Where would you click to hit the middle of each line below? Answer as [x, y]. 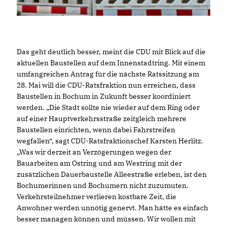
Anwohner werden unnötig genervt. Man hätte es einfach [112, 207]
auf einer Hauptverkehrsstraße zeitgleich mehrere [102, 118]
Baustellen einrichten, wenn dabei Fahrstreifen [96, 129]
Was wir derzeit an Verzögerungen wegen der [94, 152]
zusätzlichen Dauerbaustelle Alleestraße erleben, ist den [112, 174]
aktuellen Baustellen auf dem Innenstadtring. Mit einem [111, 63]
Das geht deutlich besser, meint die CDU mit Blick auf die [111, 51]
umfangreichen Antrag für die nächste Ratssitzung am [108, 74]
